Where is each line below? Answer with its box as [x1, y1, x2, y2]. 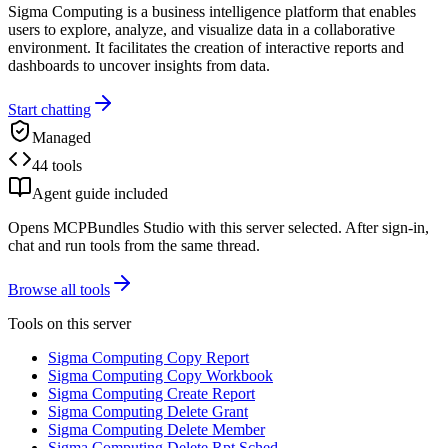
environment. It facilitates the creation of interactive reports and [8, 38, 404, 56]
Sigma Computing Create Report [48, 384, 255, 402]
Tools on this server [8, 314, 131, 332]
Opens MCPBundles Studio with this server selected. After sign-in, [8, 218, 429, 236]
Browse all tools [8, 280, 110, 298]
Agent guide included [32, 184, 168, 202]
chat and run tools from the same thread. [8, 236, 260, 254]
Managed [32, 128, 91, 146]
